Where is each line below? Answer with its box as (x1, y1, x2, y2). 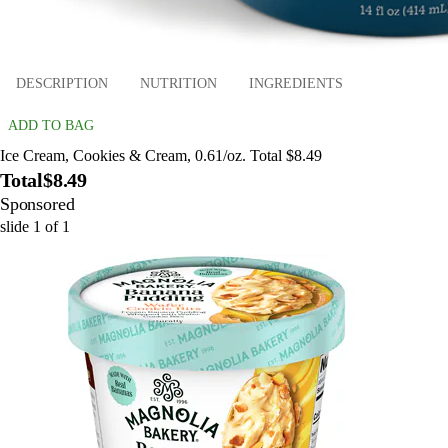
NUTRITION (140, 76, 217, 92)
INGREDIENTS (249, 76, 343, 92)
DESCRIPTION (16, 76, 108, 92)
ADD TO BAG (8, 117, 94, 133)
